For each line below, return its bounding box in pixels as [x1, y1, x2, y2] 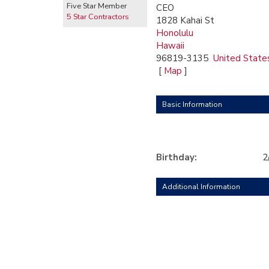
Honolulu [156, 27, 193, 39]
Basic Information [162, 100, 222, 109]
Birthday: [156, 151, 202, 163]
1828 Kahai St [156, 14, 214, 26]
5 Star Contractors [67, 11, 129, 22]
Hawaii [156, 40, 184, 52]
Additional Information [162, 182, 240, 192]
